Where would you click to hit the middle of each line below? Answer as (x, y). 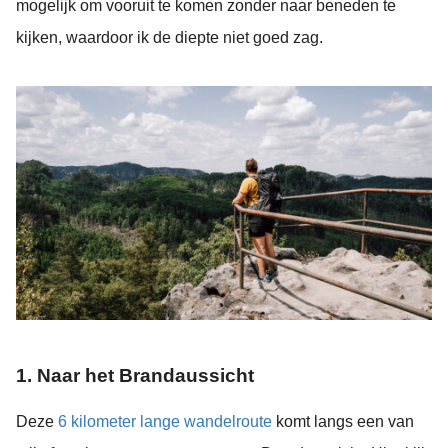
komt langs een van (345, 421)
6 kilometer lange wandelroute (167, 421)
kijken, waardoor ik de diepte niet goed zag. (169, 37)
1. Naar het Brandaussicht (135, 376)
